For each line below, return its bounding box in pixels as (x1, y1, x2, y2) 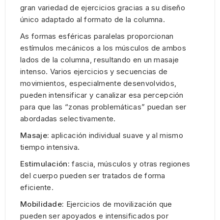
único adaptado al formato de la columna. (20, 15, 165, 25)
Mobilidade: (20, 199, 64, 209)
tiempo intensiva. (20, 142, 80, 152)
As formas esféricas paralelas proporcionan (20, 31, 174, 41)
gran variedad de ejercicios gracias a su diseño (20, 3, 186, 13)
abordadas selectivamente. (20, 114, 116, 124)
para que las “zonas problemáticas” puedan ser (20, 102, 187, 112)
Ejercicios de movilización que (64, 199, 172, 209)
